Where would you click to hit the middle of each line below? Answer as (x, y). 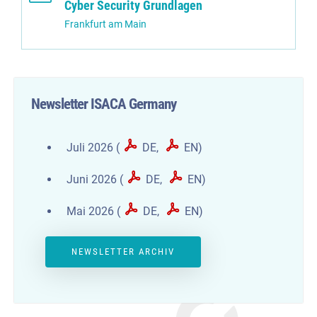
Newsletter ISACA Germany (104, 104)
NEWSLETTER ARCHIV (123, 251)
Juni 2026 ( (95, 179)
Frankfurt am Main (105, 25)
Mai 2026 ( (94, 211)
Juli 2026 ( (93, 147)
